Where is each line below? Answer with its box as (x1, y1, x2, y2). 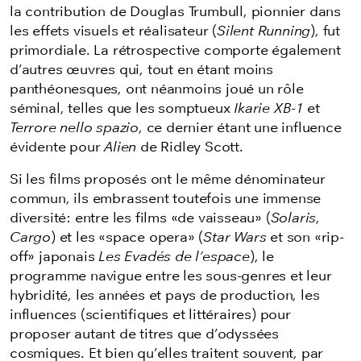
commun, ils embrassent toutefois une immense (10, 190, 322, 208)
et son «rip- (270, 229, 344, 247)
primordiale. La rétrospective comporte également (10, 42, 341, 60)
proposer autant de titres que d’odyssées (10, 326, 279, 343)
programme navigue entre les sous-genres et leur (10, 268, 332, 285)
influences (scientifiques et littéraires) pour (10, 306, 291, 324)
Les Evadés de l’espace (98, 248, 250, 266)
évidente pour (10, 139, 105, 156)
